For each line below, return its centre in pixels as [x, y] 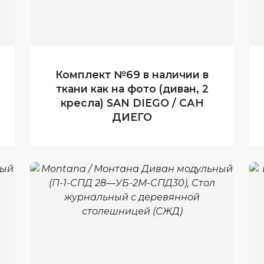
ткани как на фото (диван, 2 [132, 89]
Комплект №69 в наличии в [132, 75]
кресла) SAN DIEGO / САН [132, 103]
